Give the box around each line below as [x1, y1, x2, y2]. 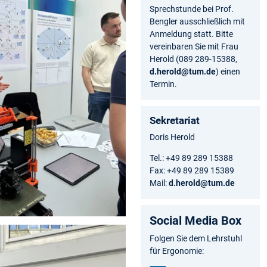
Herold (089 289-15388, [150, 54, 237, 64]
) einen [216, 66, 240, 76]
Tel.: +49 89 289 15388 [150, 153, 233, 163]
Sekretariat [150, 114, 200, 126]
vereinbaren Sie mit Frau [150, 41, 238, 51]
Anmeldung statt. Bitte [150, 29, 233, 39]
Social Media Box [150, 213, 241, 228]
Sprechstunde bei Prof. [150, 4, 234, 14]
